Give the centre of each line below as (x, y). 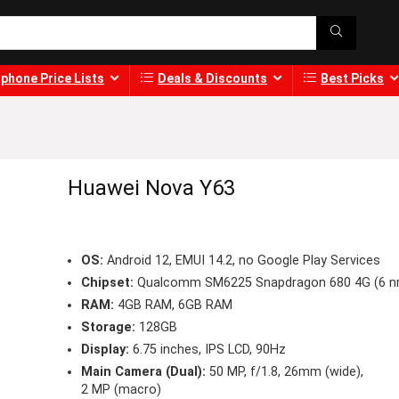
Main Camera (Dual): (143, 372)
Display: (105, 350)
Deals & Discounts (212, 79)
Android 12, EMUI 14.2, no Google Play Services (241, 261)
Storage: (108, 328)
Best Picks (352, 79)
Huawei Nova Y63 (151, 188)
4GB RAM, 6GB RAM (173, 305)
